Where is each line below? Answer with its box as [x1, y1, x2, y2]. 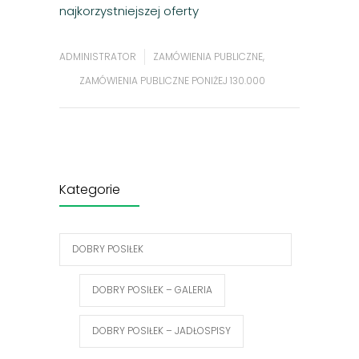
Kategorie [59, 180, 120, 200]
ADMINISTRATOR [59, 50, 136, 64]
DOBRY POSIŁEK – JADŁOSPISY [92, 324, 231, 338]
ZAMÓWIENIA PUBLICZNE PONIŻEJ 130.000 [79, 74, 265, 88]
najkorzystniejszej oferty [59, 2, 199, 20]
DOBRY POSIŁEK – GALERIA [92, 283, 212, 297]
